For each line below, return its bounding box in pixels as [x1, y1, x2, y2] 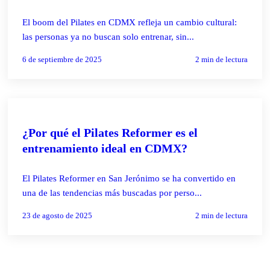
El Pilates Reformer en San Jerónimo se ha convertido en [22, 173, 236, 183]
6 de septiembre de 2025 [22, 54, 102, 64]
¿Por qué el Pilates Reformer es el [22, 125, 198, 139]
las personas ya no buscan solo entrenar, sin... [22, 31, 195, 42]
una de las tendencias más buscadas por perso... [22, 187, 202, 198]
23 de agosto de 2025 [22, 210, 93, 220]
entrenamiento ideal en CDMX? [22, 141, 188, 155]
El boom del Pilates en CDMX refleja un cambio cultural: [22, 17, 237, 27]
